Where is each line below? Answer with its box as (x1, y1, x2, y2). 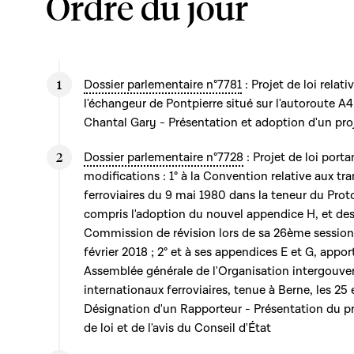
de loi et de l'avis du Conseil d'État (84, 320, 271, 336)
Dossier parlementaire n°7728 (84, 149, 243, 165)
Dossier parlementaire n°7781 (84, 77, 242, 92)
